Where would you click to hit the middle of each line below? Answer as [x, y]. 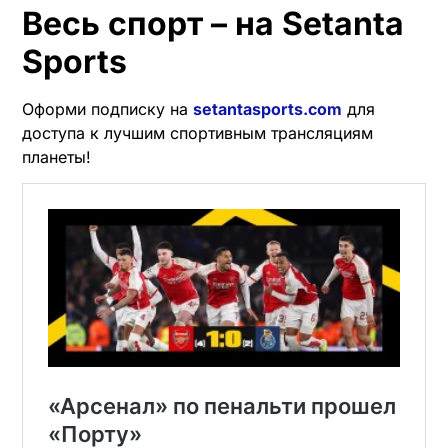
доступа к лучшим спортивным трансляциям [197, 132]
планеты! [56, 156]
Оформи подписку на [107, 108]
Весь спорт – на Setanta [213, 23]
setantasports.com [267, 108]
